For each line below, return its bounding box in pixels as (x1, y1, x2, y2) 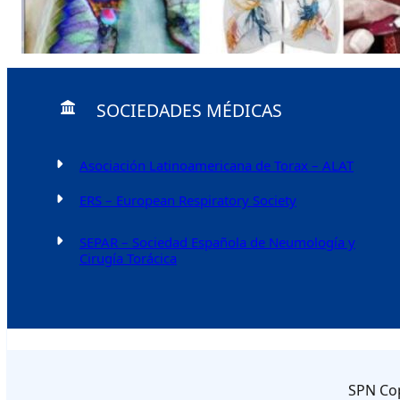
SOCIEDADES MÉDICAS (96, 98, 282, 122)
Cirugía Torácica (79, 249, 177, 267)
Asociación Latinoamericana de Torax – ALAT (79, 156, 354, 174)
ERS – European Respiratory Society (79, 191, 296, 209)
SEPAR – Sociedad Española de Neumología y (79, 233, 355, 251)
